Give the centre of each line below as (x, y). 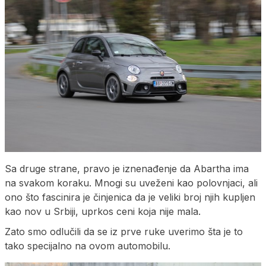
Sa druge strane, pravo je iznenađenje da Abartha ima (127, 168)
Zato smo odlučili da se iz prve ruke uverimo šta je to (124, 231)
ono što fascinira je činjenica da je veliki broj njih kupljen (130, 197)
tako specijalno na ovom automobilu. (88, 246)
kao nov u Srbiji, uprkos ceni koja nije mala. (103, 211)
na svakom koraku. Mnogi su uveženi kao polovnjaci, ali (131, 183)
